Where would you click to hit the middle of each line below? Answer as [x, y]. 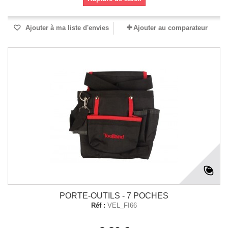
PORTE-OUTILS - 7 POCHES [114, 196]
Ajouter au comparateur [170, 28]
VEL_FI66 [122, 205]
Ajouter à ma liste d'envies [66, 28]
